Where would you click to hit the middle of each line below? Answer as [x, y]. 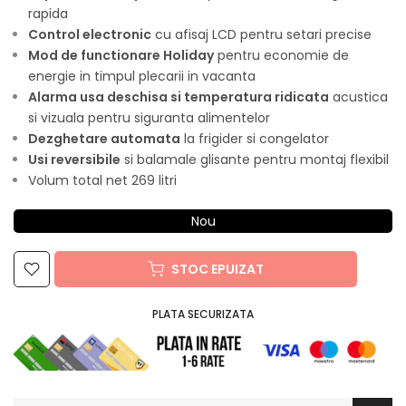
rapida [48, 13]
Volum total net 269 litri [102, 180]
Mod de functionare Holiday [121, 55]
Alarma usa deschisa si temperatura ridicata [179, 97]
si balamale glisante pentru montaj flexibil [255, 159]
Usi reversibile [74, 159]
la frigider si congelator [255, 138]
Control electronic [90, 34]
